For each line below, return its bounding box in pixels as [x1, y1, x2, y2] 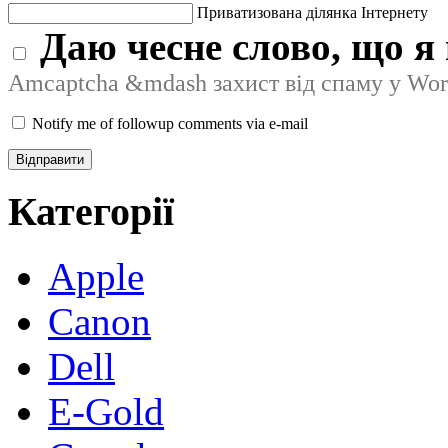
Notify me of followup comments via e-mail [32, 114, 308, 132]
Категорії [8, 189, 174, 235]
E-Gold [48, 390, 164, 434]
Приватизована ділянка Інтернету [197, 3, 428, 21]
